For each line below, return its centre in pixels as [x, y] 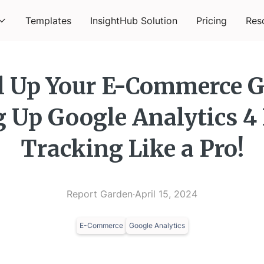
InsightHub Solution [134, 21]
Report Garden [100, 194]
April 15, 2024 [166, 194]
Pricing [212, 21]
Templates [48, 21]
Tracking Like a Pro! [132, 149]
